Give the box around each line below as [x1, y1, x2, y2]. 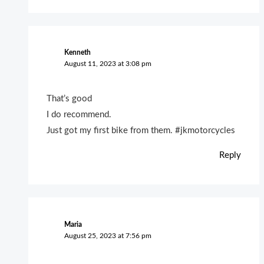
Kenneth [64, 49, 91, 57]
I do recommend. [47, 110, 112, 120]
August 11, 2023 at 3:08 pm [64, 60, 151, 68]
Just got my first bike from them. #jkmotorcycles [47, 126, 236, 136]
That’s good [47, 94, 93, 104]
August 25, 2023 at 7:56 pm [64, 232, 151, 239]
